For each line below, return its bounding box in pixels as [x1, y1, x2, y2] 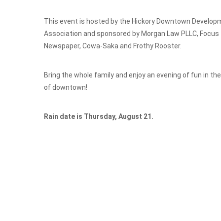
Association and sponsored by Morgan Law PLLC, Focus [44, 30, 219, 37]
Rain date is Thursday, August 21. [44, 112, 153, 120]
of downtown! [44, 83, 87, 91]
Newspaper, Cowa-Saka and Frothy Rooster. [44, 42, 182, 50]
